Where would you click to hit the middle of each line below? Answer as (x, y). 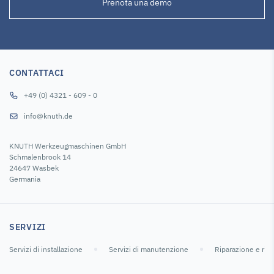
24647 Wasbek (34, 168)
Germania (25, 179)
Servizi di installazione (46, 249)
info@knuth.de (48, 116)
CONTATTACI (37, 72)
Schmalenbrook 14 (40, 157)
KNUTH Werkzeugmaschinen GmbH (68, 146)
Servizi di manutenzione (149, 249)
